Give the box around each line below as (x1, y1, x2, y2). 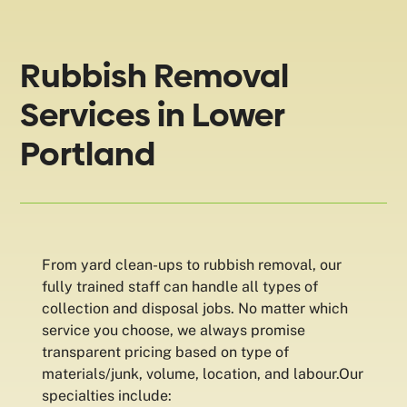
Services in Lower (20, 93, 285, 137)
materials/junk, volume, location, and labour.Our (42, 365, 364, 382)
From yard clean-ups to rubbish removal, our (42, 256, 342, 273)
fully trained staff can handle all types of (42, 278, 319, 295)
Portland (20, 132, 156, 176)
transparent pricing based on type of (42, 343, 290, 361)
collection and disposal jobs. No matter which (42, 300, 349, 317)
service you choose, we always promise (42, 322, 306, 339)
